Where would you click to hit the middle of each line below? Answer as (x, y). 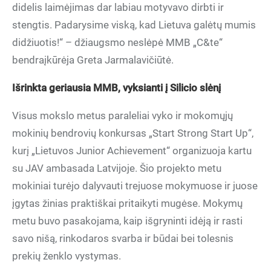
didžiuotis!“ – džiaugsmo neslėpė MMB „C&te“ (117, 42)
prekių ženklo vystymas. (67, 256)
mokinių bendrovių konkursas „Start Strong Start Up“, (133, 133)
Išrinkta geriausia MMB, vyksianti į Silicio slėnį (116, 88)
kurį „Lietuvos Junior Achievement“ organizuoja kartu (132, 151)
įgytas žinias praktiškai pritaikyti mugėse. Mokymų (127, 203)
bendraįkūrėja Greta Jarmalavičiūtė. (93, 60)
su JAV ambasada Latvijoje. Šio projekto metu (117, 168)
